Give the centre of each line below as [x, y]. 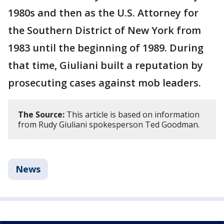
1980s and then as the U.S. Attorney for [103, 12]
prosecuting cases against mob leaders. [106, 82]
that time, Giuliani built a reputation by [105, 65]
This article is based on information [132, 114]
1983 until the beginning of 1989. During [106, 47]
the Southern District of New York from [104, 30]
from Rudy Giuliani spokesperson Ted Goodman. [110, 124]
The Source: [41, 114]
